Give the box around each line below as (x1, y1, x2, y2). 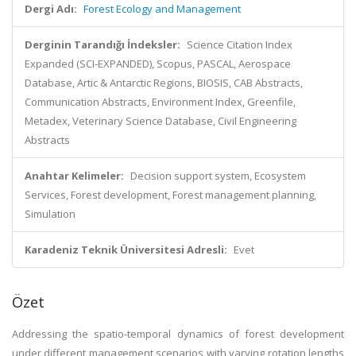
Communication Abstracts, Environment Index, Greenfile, (25, 95, 296, 109)
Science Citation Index (187, 37, 292, 52)
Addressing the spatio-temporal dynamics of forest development (12, 327, 344, 341)
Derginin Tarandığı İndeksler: (25, 37, 180, 52)
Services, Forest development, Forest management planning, (25, 188, 316, 202)
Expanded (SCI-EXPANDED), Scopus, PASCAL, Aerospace (25, 56, 291, 71)
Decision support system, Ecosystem (130, 168, 306, 183)
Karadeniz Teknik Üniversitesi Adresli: (25, 242, 227, 257)
